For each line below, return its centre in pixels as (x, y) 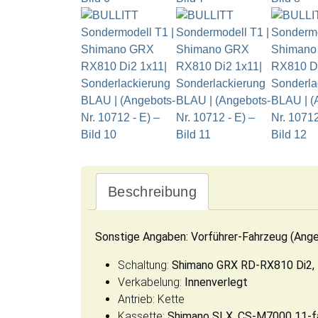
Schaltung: (145, 265)
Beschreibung (152, 192)
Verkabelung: (151, 283)
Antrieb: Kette (151, 300)
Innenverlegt (216, 283)
